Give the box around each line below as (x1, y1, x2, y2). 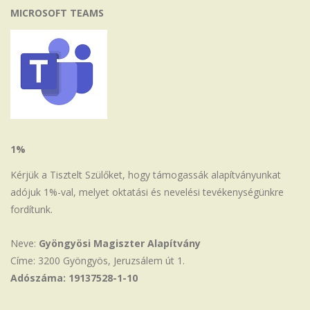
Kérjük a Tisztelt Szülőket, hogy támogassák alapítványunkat (10, 168, 281, 182)
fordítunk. (10, 203, 53, 217)
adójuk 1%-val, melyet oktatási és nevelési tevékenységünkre (10, 185, 284, 199)
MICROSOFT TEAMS (10, 6, 104, 20)
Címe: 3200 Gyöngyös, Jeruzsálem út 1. (10, 254, 185, 268)
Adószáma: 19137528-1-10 (10, 271, 138, 285)
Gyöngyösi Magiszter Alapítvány (39, 237, 201, 250)
